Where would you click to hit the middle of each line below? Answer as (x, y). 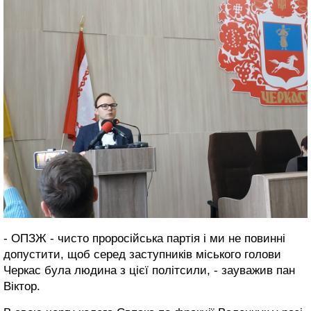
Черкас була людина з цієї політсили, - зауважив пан (149, 270)
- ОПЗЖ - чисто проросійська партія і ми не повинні (144, 238)
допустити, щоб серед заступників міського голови (142, 254)
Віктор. (22, 286)
